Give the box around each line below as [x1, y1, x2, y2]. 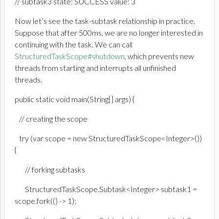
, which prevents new [125, 51, 194, 61]
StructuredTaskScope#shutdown [15, 51, 125, 61]
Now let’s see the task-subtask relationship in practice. [15, 16, 195, 26]
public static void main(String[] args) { [15, 94, 134, 104]
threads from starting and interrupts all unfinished [15, 63, 176, 73]
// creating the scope [15, 114, 88, 124]
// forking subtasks [15, 165, 85, 175]
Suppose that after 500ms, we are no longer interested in [15, 28, 203, 38]
